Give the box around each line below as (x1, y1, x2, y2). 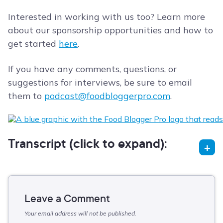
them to (8, 90, 44, 102)
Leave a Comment (24, 191, 110, 206)
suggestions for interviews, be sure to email (8, 77, 192, 89)
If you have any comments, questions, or (8, 63, 177, 75)
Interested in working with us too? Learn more (8, 11, 205, 23)
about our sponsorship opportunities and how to (8, 24, 213, 36)
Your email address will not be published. (24, 210, 136, 218)
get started (8, 38, 59, 50)
